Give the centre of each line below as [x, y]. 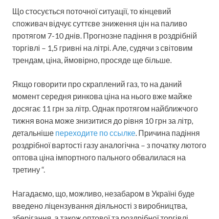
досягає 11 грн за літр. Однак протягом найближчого [105, 108]
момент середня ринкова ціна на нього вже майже [102, 96]
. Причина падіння [168, 132]
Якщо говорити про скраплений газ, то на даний [97, 84]
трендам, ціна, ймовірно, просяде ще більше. [92, 60]
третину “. [29, 169]
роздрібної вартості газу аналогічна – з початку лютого [109, 145]
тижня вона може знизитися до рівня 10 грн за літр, [103, 120]
